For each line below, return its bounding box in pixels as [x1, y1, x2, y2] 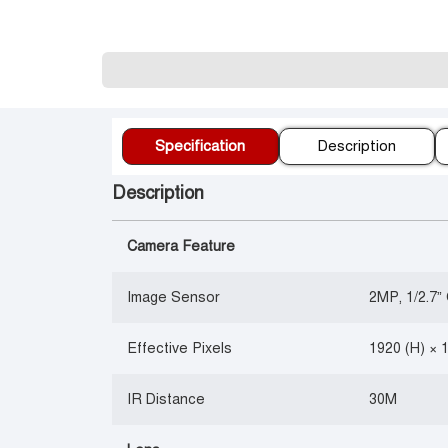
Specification [155, 137, 246, 155]
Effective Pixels [127, 339, 233, 357]
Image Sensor [127, 288, 221, 306]
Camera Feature [127, 237, 236, 255]
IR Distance [127, 390, 206, 408]
